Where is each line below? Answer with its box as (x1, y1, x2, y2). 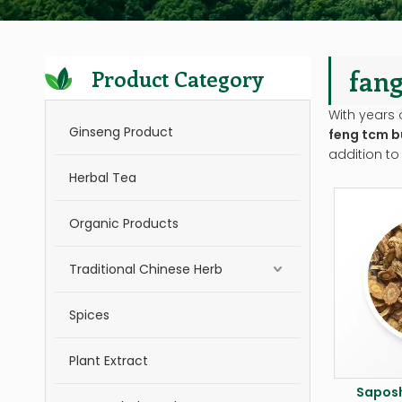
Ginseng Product (69, 123, 173, 141)
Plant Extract (69, 352, 148, 370)
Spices (69, 306, 109, 324)
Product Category (92, 64, 264, 92)
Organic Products (69, 214, 179, 232)
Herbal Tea (69, 169, 136, 187)
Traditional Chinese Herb (69, 260, 223, 278)
